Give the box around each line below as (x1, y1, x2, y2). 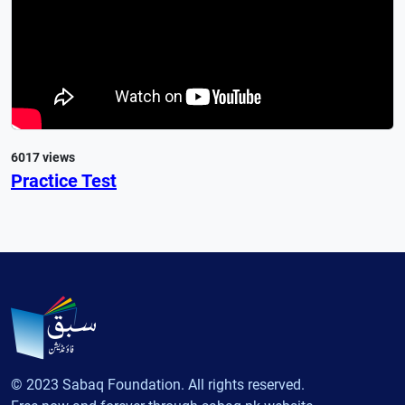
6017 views (11, 149, 75, 165)
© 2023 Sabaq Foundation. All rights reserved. (11, 376, 305, 393)
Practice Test (11, 169, 117, 192)
